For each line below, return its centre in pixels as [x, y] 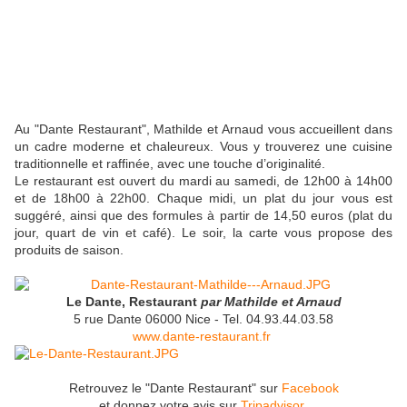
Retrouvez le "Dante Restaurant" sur [175, 388]
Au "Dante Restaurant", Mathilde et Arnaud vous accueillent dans [203, 129]
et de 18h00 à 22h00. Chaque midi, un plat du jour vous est [203, 199]
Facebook [310, 388]
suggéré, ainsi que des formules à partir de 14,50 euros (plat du [203, 216]
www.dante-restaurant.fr [202, 337]
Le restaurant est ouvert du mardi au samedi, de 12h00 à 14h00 [203, 181]
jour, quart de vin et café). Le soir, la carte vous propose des [203, 233]
